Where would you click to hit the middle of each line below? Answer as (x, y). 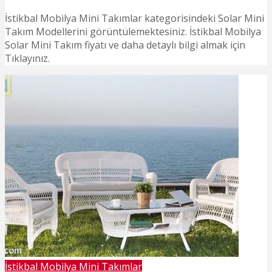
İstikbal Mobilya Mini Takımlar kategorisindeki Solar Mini (134, 19)
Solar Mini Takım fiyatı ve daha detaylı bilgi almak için (125, 45)
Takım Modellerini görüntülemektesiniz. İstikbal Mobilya (133, 32)
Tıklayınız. (27, 59)
